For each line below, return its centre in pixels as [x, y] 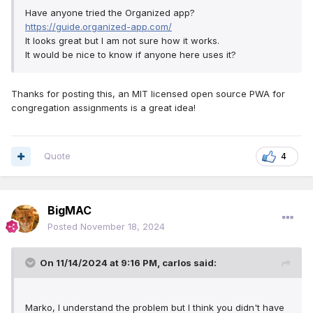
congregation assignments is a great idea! [103, 108]
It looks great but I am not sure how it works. [122, 41]
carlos [177, 263]
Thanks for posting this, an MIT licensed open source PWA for [148, 94]
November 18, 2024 [123, 227]
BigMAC [70, 211]
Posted [64, 227]
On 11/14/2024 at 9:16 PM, [101, 263]
